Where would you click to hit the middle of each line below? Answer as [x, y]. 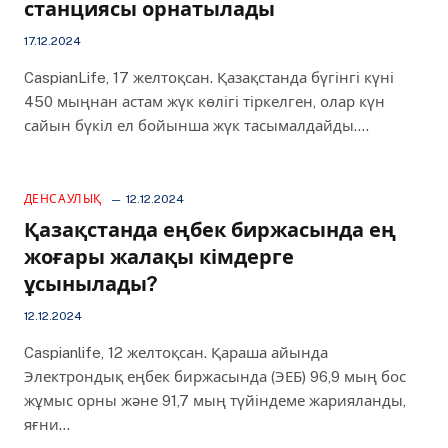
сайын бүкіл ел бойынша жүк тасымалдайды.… [196, 125]
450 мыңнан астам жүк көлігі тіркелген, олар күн [204, 101]
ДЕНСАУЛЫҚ [63, 199]
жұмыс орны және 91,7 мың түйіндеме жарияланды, [214, 400]
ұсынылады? [90, 284]
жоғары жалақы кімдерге [158, 257]
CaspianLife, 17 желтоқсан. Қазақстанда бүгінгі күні [208, 77]
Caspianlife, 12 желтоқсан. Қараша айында [175, 352]
